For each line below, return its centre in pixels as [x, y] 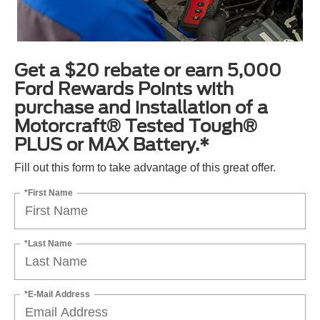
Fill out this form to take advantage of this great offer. [145, 168]
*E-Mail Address [57, 294]
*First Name [49, 192]
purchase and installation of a [141, 108]
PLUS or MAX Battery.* [112, 145]
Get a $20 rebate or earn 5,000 [148, 71]
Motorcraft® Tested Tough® [136, 126]
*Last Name [48, 243]
